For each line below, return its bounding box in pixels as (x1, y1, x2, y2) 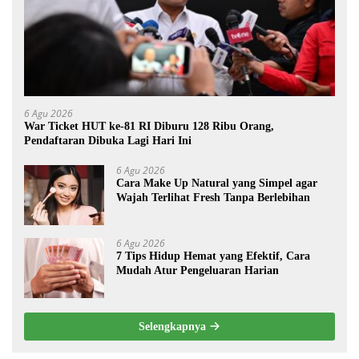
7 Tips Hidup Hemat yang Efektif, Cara (116, 250, 310, 263)
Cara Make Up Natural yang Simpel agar (116, 177, 317, 190)
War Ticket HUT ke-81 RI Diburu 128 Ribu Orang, (24, 120, 274, 133)
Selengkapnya (139, 321, 209, 333)
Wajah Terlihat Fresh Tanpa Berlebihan (116, 192, 310, 204)
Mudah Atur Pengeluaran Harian (116, 264, 279, 277)
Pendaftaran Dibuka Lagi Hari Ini (24, 135, 192, 147)
